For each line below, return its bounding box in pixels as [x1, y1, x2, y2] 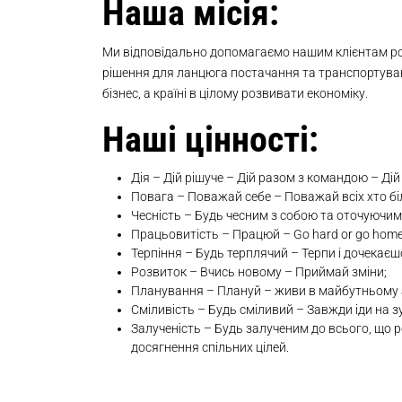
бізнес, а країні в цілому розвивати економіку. [102, 86, 368, 100]
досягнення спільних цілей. [131, 340, 289, 354]
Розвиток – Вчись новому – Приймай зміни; [131, 265, 387, 279]
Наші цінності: [102, 118, 319, 161]
